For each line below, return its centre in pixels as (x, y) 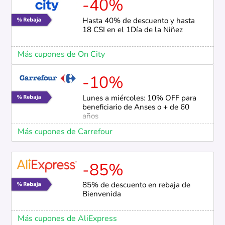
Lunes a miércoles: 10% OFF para (139, 99)
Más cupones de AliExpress (67, 219)
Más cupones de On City (61, 55)
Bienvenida (101, 195)
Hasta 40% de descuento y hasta (138, 22)
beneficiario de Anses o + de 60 (136, 108)
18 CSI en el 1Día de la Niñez (132, 31)
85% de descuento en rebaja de (136, 186)
